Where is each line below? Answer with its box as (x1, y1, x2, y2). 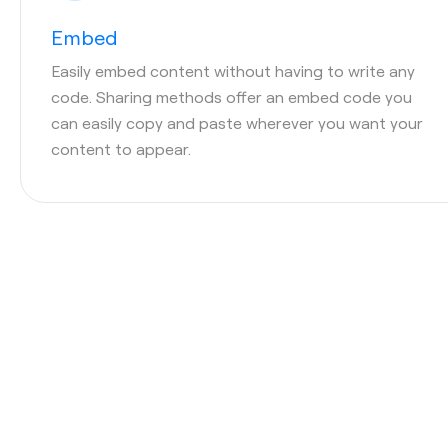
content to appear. (51, 137, 191, 159)
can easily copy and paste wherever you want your (51, 111, 423, 133)
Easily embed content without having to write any (51, 59, 415, 81)
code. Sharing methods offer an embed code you (51, 85, 412, 107)
